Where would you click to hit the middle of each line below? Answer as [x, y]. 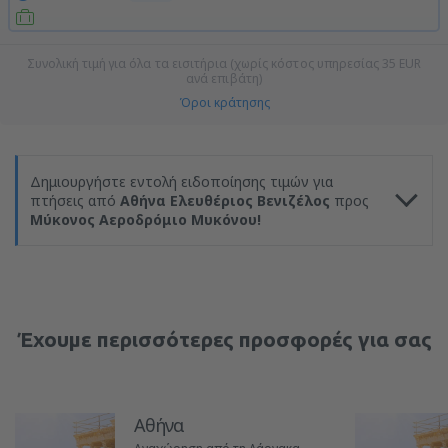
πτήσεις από [75, 200]
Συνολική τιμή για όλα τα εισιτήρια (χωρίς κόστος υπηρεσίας [204, 63]
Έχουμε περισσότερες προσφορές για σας [224, 339]
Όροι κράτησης [224, 102]
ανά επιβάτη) [224, 78]
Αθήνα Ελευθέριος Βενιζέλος [225, 200]
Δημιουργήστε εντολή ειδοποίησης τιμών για [181, 181]
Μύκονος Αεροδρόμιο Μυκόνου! [145, 219]
